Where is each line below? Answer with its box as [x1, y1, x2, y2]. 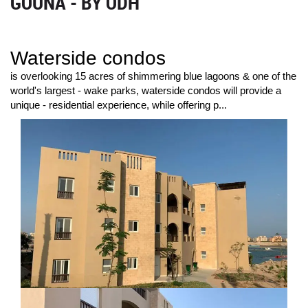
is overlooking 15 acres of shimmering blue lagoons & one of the [10, 70, 296, 82]
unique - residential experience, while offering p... [10, 99, 227, 111]
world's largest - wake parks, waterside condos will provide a [10, 85, 281, 97]
